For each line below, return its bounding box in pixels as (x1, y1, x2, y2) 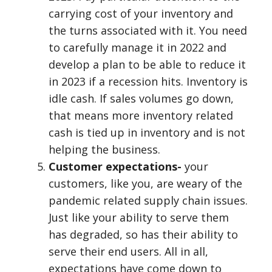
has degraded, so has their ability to (49, 227, 238, 242)
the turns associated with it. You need (49, 23, 247, 38)
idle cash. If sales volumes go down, (49, 91, 234, 106)
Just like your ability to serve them (49, 210, 229, 225)
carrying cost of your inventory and (49, 6, 233, 21)
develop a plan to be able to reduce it (49, 57, 246, 72)
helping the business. (49, 142, 160, 157)
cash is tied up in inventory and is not (49, 125, 245, 140)
